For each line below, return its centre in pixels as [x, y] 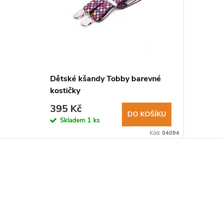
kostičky [65, 90]
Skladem [73, 120]
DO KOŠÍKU [146, 114]
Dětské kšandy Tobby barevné [105, 79]
